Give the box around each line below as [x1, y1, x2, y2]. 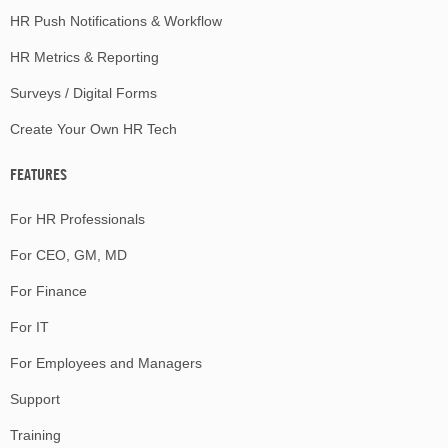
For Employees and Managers [10, 354, 202, 371]
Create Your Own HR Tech [10, 120, 177, 137]
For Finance [10, 282, 87, 299]
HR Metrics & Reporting [10, 48, 159, 65]
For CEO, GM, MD [10, 246, 127, 263]
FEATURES [10, 163, 67, 184]
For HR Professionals [10, 210, 145, 227]
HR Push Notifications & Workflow [10, 12, 222, 29]
